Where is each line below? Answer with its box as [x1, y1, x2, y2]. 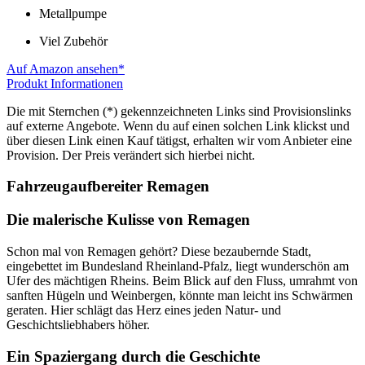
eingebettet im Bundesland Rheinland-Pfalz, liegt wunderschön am [7, 258, 349, 273]
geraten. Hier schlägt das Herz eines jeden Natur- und [7, 302, 281, 317]
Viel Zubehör [39, 33, 108, 48]
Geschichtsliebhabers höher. [7, 317, 150, 332]
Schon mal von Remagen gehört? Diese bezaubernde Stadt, [7, 244, 311, 258]
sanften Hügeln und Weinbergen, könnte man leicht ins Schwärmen [7, 288, 353, 302]
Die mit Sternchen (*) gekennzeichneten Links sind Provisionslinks [7, 103, 351, 118]
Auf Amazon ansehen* [7, 61, 125, 76]
